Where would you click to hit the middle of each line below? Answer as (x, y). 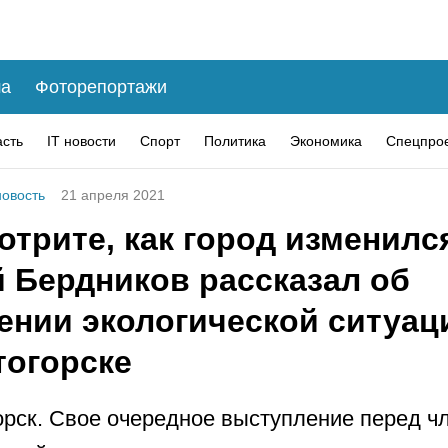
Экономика (326, 140)
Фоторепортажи (101, 86)
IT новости (81, 140)
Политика (235, 140)
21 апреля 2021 (113, 195)
